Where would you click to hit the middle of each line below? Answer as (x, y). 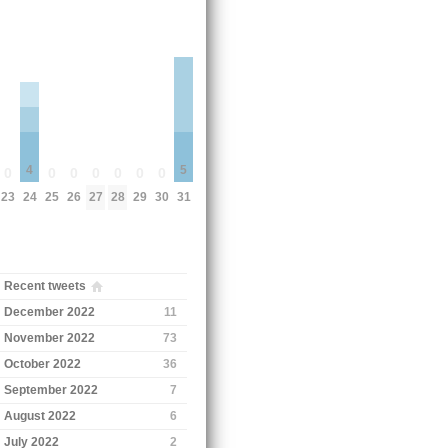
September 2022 (51, 389)
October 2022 (43, 363)
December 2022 (50, 311)
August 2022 (40, 415)
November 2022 (50, 337)
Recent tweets (45, 285)
